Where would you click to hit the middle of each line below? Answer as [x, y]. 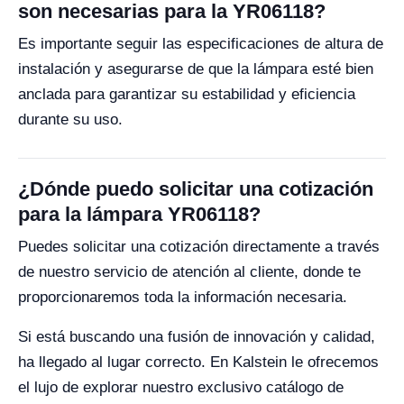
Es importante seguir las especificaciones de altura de [201, 44]
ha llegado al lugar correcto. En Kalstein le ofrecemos [198, 362]
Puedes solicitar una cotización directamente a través [199, 247]
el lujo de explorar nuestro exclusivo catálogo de [181, 387]
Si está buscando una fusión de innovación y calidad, [197, 337]
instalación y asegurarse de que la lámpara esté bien [196, 69]
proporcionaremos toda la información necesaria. [183, 297]
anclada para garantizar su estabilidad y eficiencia [187, 94]
